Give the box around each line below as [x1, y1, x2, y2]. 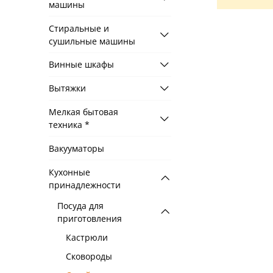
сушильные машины [49, 35, 135, 47]
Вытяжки [49, 82, 86, 94]
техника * [49, 119, 90, 131]
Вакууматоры [49, 142, 104, 154]
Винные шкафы [49, 58, 114, 71]
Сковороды [66, 250, 112, 262]
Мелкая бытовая [49, 106, 118, 118]
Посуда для [57, 199, 104, 211]
